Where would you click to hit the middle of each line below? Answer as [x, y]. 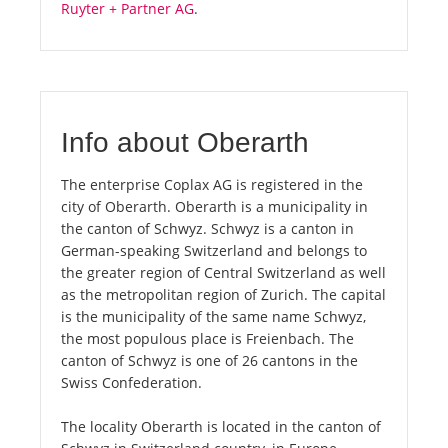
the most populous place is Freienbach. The [207, 339]
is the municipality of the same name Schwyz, [213, 317]
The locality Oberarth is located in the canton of [221, 427]
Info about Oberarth [185, 143]
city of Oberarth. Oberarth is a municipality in [214, 207]
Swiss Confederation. [131, 383]
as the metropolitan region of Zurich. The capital [223, 295]
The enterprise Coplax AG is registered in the [212, 185]
